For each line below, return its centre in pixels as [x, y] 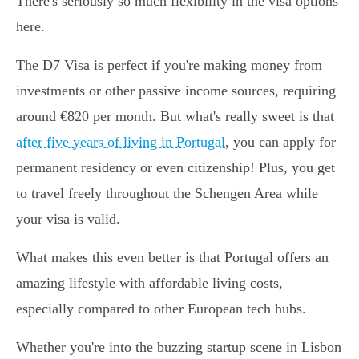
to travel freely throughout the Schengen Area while [167, 194]
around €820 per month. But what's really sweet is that [175, 117]
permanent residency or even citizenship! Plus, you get [175, 168]
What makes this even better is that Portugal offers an [172, 258]
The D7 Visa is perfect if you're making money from [169, 65]
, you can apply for [280, 142]
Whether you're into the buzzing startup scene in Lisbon [179, 347]
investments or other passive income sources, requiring [176, 91]
